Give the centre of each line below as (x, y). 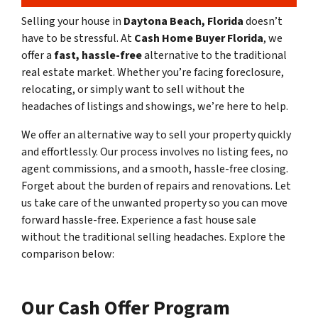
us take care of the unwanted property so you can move (154, 203)
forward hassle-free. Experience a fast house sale (139, 220)
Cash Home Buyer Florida (199, 38)
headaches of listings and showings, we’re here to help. (155, 106)
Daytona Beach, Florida (183, 21)
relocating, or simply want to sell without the (133, 89)
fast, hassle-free (98, 55)
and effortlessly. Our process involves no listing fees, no (155, 152)
